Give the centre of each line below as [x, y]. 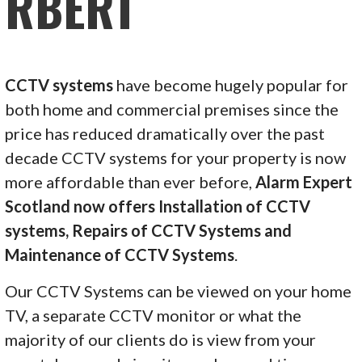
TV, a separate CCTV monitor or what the [154, 315]
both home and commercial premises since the [172, 109]
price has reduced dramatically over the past [165, 133]
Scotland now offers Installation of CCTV [158, 206]
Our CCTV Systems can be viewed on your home [179, 290]
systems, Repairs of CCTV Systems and [149, 230]
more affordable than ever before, [130, 181]
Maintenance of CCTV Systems [120, 254]
